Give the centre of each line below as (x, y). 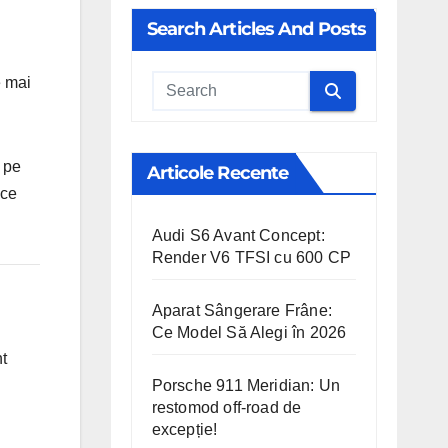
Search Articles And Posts (256, 29)
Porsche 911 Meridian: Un (246, 385)
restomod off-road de (226, 407)
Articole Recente (217, 173)
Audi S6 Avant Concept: (238, 235)
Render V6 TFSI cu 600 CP (251, 257)
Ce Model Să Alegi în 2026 (249, 332)
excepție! (184, 429)
